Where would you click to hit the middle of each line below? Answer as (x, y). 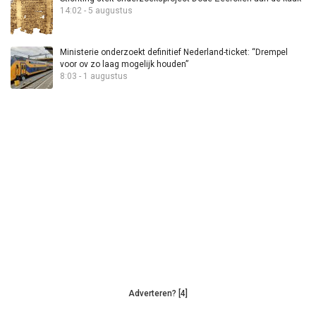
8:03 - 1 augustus (94, 76)
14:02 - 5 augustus (96, 11)
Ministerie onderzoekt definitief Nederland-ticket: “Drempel (174, 52)
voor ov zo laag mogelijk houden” (124, 64)
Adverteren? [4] (158, 293)
